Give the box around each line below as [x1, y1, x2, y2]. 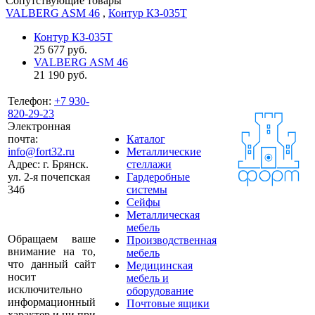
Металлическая [127, 208, 200, 221]
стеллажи [127, 157, 172, 170]
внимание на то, [8, 245, 96, 257]
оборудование [127, 284, 193, 297]
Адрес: [8, 157, 40, 170]
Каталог [127, 132, 165, 145]
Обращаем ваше [8, 232, 96, 245]
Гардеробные [127, 170, 190, 183]
